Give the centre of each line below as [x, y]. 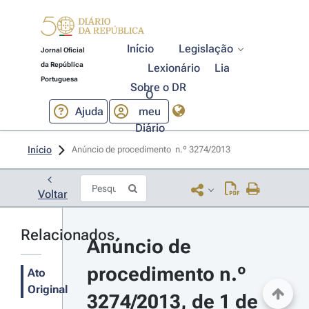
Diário [150, 128]
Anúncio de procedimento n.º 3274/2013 [152, 149]
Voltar [53, 194]
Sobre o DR [158, 87]
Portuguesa [59, 79]
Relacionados [68, 235]
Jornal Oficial [62, 50]
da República [62, 64]
